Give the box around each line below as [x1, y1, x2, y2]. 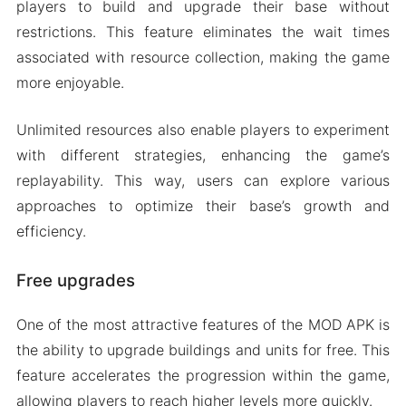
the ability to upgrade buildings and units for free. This [15, 341, 391, 360]
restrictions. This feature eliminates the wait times [15, 22, 391, 41]
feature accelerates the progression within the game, [15, 366, 391, 385]
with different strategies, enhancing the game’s [15, 145, 391, 164]
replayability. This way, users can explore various [15, 170, 391, 189]
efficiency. [15, 221, 86, 240]
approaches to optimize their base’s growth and [15, 196, 391, 215]
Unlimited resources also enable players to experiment [15, 120, 391, 139]
